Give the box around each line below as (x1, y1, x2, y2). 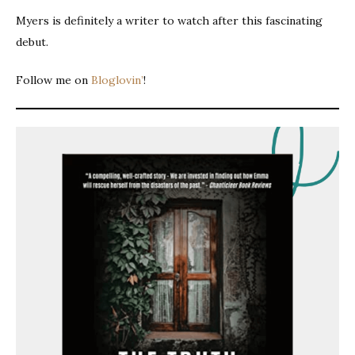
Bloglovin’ (91, 72, 143, 87)
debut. (16, 34, 48, 49)
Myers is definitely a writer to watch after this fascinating (16, 13, 323, 28)
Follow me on (16, 72, 91, 87)
